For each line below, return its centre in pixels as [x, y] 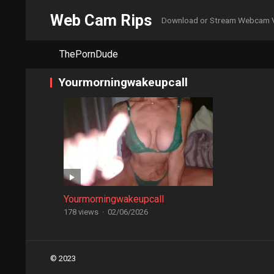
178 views [81, 212]
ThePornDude [89, 54]
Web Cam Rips [101, 20]
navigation [74, 265]
